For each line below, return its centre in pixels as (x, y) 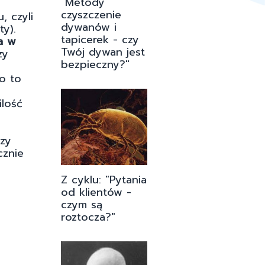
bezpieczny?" (95, 64)
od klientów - (96, 193)
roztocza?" (88, 217)
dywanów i (89, 27)
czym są (82, 205)
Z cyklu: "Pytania (104, 180)
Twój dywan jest (103, 52)
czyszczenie (91, 14)
